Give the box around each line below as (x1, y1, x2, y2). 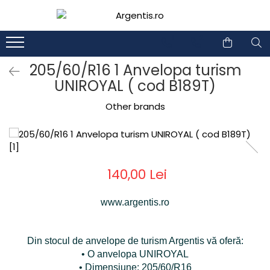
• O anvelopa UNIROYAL (81, 249, 189, 259)
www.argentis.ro (101, 197, 169, 207)
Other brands (105, 100, 165, 113)
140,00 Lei (107, 165, 167, 184)
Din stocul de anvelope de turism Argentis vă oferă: (27, 236, 243, 246)
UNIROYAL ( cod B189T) (54, 76, 216, 96)
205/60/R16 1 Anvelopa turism (29, 60, 241, 80)
